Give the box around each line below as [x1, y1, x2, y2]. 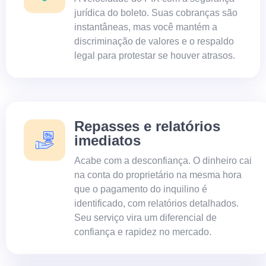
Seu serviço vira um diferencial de [74, 212, 217, 223]
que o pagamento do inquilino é [74, 183, 207, 194]
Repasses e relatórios [74, 118, 220, 134]
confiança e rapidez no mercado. [74, 226, 211, 237]
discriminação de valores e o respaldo [74, 36, 234, 46]
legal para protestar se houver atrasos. [74, 50, 235, 61]
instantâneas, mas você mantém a [74, 21, 217, 32]
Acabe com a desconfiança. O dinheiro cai [74, 155, 252, 166]
